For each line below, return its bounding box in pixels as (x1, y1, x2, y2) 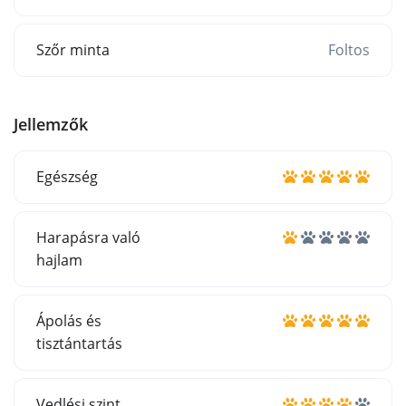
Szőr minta (36, 39, 110, 60)
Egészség (36, 166, 98, 187)
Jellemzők (14, 112, 88, 135)
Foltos (328, 39, 370, 60)
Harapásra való (36, 227, 140, 247)
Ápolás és (36, 310, 101, 331)
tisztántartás (36, 333, 122, 353)
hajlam (36, 249, 82, 270)
